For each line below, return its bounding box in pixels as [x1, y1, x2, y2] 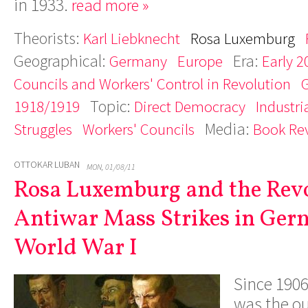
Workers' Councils [82, 119, 195, 139]
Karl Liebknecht [83, 28, 180, 48]
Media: [205, 118, 253, 140]
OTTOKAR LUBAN [14, 159, 80, 170]
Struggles [14, 119, 72, 139]
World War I [14, 232, 137, 265]
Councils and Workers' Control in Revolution [14, 74, 291, 93]
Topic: [90, 96, 134, 117]
